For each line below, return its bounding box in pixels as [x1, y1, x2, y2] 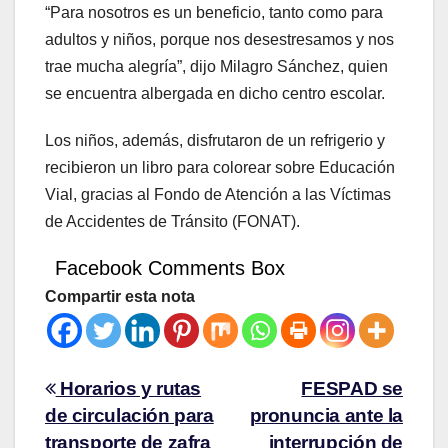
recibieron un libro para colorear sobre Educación [45, 159, 395, 177]
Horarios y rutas [55, 378, 202, 400]
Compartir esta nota [45, 288, 195, 306]
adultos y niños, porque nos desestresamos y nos [45, 31, 394, 49]
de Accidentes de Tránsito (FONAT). [45, 213, 300, 231]
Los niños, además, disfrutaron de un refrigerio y [45, 132, 385, 150]
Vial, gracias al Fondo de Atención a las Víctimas [45, 186, 391, 204]
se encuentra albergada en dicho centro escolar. [45, 85, 385, 103]
